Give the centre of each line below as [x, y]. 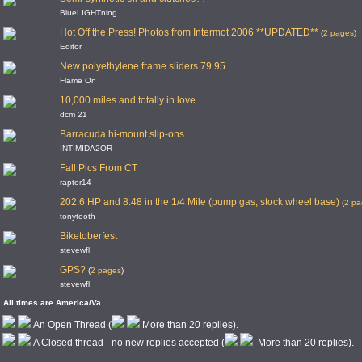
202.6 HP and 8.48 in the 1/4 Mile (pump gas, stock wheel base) [200, 202]
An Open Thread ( [71, 325]
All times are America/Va [52, 303]
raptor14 [76, 182]
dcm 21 [74, 114]
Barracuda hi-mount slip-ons [122, 134]
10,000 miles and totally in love [128, 100]
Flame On [78, 80]
